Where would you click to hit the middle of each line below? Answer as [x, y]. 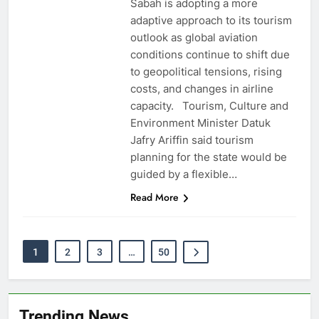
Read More [154, 197]
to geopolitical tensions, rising [206, 71]
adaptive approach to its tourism [211, 20]
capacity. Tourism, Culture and [209, 105]
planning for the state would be [208, 157]
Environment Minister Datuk [200, 122]
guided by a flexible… [183, 174]
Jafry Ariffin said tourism [192, 140]
